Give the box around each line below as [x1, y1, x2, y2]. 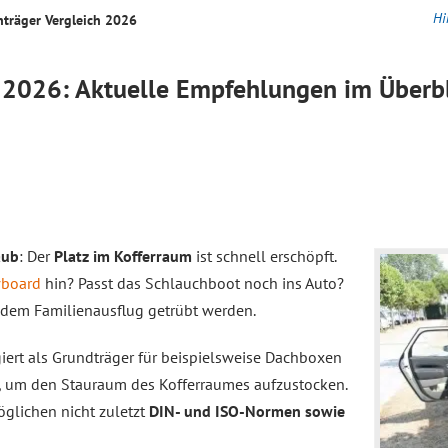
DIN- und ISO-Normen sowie [149, 401, 345, 421]
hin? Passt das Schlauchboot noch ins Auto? [41, 273, 344, 293]
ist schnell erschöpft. [192, 246, 336, 266]
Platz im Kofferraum [54, 246, 192, 266]
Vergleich [45, 11, 101, 29]
